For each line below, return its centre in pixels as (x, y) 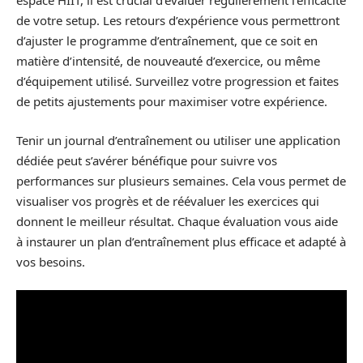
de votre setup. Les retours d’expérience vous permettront (178, 20)
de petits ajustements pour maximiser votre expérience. (172, 101)
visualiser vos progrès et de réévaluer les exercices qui (168, 201)
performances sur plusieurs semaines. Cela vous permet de (181, 180)
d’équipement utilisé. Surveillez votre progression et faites (177, 81)
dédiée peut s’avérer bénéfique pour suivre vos (147, 160)
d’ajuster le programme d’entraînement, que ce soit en (167, 41)
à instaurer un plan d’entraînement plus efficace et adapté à (181, 241)
